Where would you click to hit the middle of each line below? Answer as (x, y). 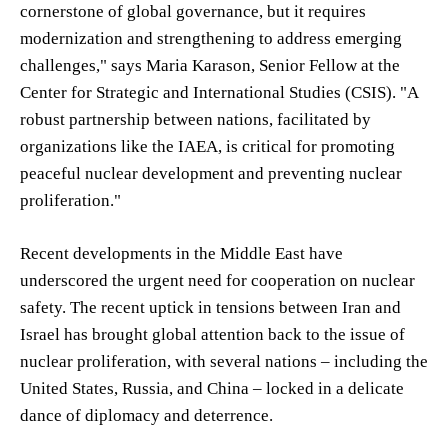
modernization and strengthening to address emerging (211, 38)
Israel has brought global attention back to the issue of (212, 334)
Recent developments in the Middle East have (181, 253)
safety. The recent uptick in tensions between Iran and (210, 307)
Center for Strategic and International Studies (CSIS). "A (219, 92)
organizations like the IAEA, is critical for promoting (207, 146)
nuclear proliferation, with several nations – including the (224, 361)
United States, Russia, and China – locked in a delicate (212, 388)
